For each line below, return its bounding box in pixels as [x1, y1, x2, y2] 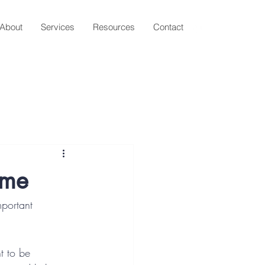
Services [41, 21, 75, 33]
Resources [93, 21, 135, 33]
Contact [153, 21, 183, 33]
